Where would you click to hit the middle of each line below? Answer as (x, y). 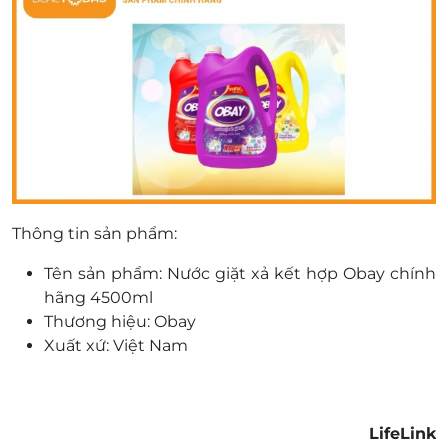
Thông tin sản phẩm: (94, 234)
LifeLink (402, 434)
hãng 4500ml (98, 298)
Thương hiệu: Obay (120, 322)
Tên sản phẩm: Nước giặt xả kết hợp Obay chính (240, 274)
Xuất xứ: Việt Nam (116, 346)
